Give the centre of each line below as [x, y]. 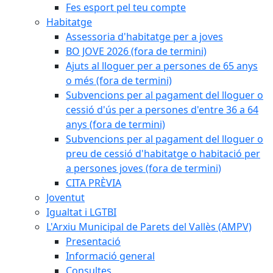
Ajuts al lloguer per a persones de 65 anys [162, 66]
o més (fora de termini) [119, 80]
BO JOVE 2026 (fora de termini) [136, 51]
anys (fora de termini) [115, 124]
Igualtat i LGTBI [81, 212]
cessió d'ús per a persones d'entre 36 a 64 [162, 110]
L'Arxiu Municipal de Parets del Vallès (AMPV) [149, 227]
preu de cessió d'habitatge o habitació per [163, 154]
